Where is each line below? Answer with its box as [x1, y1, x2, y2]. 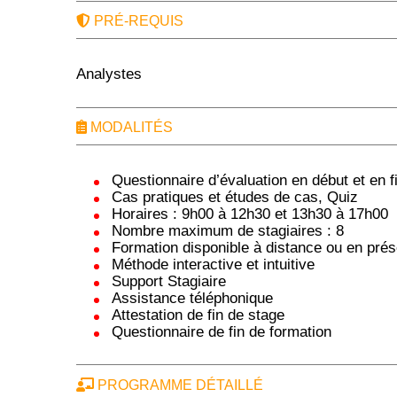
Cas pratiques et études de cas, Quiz [112, 188, 359, 206]
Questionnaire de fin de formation [112, 323, 332, 341]
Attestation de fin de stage [112, 306, 285, 324]
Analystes [76, 65, 143, 83]
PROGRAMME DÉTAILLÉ [94, 377, 264, 393]
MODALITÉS [87, 119, 174, 135]
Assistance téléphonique [112, 289, 274, 307]
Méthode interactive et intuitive [112, 255, 315, 274]
